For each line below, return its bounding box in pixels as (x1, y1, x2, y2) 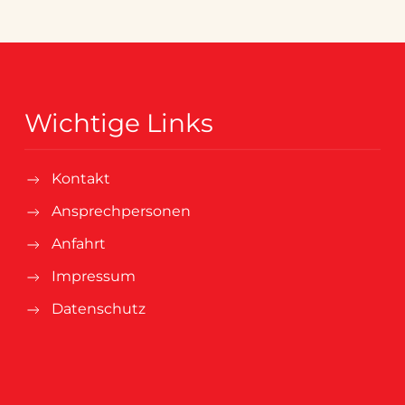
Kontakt (51, 170, 110, 188)
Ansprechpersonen (51, 202, 191, 221)
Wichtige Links (24, 108, 213, 139)
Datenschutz (51, 300, 146, 318)
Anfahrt (51, 235, 106, 253)
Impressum (51, 268, 136, 286)
